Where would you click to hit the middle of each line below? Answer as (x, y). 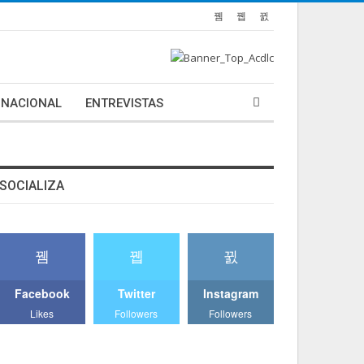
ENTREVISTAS (124, 103)
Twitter (136, 293)
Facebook (42, 293)
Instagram (230, 293)
